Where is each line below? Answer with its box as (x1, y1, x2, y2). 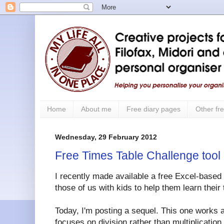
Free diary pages (126, 105, 180, 113)
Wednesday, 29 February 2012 (55, 132, 157, 141)
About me (81, 105, 111, 113)
